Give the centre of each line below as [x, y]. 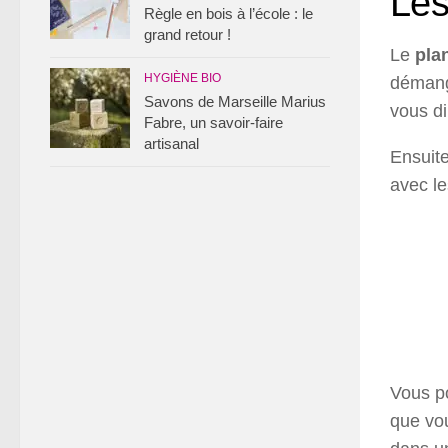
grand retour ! [187, 34]
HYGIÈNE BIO [182, 78]
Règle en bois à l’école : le [228, 13]
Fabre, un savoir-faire [213, 122]
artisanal [171, 143]
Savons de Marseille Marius [235, 101]
